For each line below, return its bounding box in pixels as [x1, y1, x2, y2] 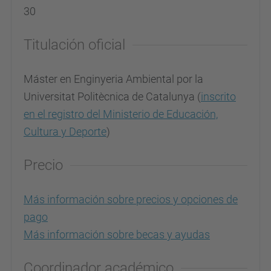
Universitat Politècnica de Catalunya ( [24, 90, 201, 103]
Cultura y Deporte [24, 125, 106, 138]
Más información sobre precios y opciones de [24, 192, 238, 206]
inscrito [201, 90, 236, 103]
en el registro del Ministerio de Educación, [24, 107, 218, 120]
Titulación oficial [24, 36, 125, 53]
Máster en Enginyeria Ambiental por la [24, 72, 203, 85]
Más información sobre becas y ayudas [24, 227, 210, 241]
